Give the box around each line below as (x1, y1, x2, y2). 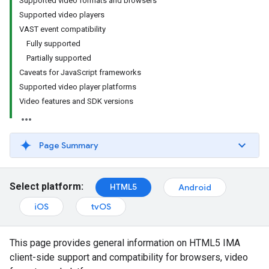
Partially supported (26, 53, 91, 62)
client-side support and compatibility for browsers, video (10, 252, 248, 263)
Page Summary (39, 140, 98, 151)
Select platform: (10, 181, 83, 193)
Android (178, 182, 211, 193)
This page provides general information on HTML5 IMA (10, 237, 240, 249)
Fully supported (26, 39, 80, 48)
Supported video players (19, 10, 104, 19)
